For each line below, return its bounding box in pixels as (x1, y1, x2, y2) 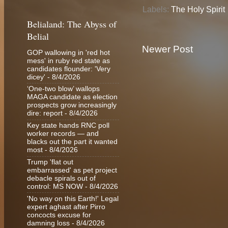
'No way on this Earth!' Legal (27, 194, 119, 203)
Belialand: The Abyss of (27, 18, 117, 31)
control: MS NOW (27, 182, 83, 190)
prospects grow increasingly (27, 101, 117, 109)
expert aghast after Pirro (27, 203, 105, 211)
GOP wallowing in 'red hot (27, 48, 110, 56)
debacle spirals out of (27, 174, 96, 182)
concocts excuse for (27, 211, 91, 219)
